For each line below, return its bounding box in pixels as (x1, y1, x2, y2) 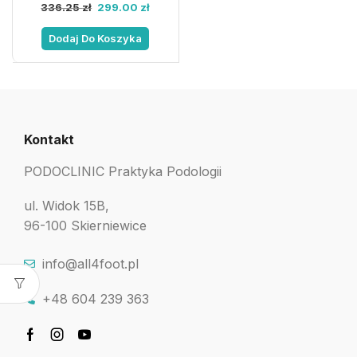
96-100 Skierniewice (24, 218, 147, 234)
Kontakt (24, 131, 74, 147)
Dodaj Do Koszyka (49, 31, 143, 45)
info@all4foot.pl (41, 256, 139, 273)
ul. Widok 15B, (24, 198, 109, 214)
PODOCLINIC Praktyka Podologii (24, 163, 222, 179)
